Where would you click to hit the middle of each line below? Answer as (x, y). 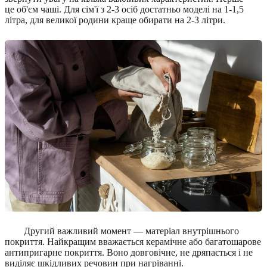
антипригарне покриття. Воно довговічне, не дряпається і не (129, 253)
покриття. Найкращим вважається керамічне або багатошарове (133, 242)
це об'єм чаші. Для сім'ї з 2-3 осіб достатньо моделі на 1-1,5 (124, 10)
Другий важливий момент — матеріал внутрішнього (131, 231)
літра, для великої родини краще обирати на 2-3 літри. (115, 20)
